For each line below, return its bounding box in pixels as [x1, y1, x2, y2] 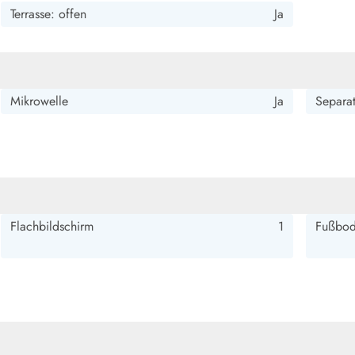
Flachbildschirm [10, 217, 94, 235]
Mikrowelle [10, 92, 68, 110]
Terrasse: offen [10, 5, 86, 23]
